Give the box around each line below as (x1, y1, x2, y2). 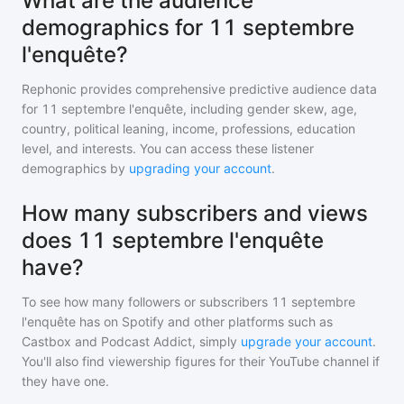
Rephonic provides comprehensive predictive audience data (22, 81, 377, 96)
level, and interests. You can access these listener (22, 141, 314, 156)
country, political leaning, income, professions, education (22, 121, 355, 136)
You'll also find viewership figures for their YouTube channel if (22, 353, 380, 369)
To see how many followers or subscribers (22, 294, 271, 309)
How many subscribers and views (22, 200, 368, 226)
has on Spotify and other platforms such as (76, 314, 333, 329)
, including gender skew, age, (183, 101, 357, 116)
